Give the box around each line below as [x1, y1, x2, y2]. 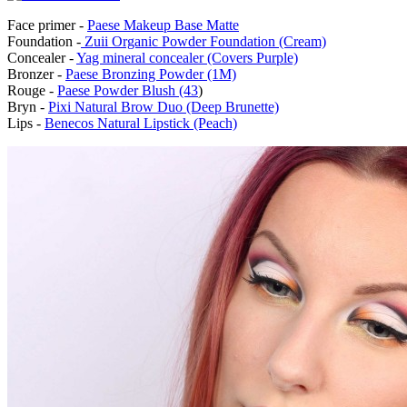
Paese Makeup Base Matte [87, 16, 239, 33]
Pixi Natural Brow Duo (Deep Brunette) [48, 98, 279, 114]
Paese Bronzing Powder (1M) [65, 65, 236, 82]
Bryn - [7, 98, 48, 114]
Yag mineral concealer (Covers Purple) [76, 49, 298, 65]
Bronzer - [7, 65, 65, 82]
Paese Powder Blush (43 [57, 82, 198, 98]
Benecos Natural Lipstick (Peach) [45, 114, 237, 131]
